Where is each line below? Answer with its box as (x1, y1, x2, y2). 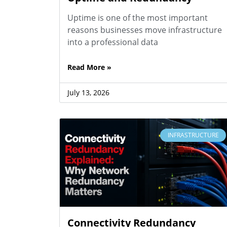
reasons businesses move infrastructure (67, 24, 222, 35)
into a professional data (67, 36, 158, 48)
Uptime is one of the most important (67, 12, 208, 23)
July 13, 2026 (67, 87, 109, 97)
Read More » (67, 62, 111, 72)
